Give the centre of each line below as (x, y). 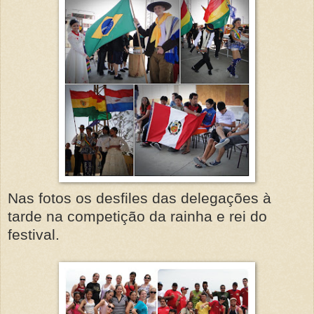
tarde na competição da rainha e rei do (137, 216)
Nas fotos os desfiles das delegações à (139, 198)
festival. (34, 234)
